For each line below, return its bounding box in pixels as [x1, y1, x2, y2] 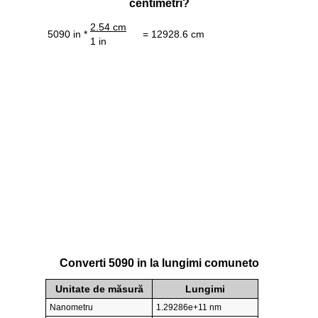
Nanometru [50, 302, 93, 313]
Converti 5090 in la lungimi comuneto [59, 257, 259, 270]
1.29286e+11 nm [156, 302, 221, 313]
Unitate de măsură [55, 283, 143, 295]
